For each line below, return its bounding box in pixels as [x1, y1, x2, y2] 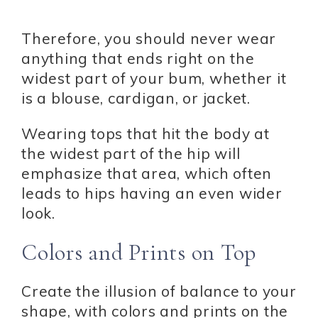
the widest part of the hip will [21, 144, 241, 163]
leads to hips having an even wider [21, 184, 283, 203]
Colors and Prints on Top [21, 238, 256, 267]
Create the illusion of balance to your [21, 282, 297, 301]
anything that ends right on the [21, 49, 255, 68]
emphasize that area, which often [21, 164, 272, 183]
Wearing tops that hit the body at [21, 124, 270, 143]
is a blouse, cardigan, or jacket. [21, 89, 251, 108]
